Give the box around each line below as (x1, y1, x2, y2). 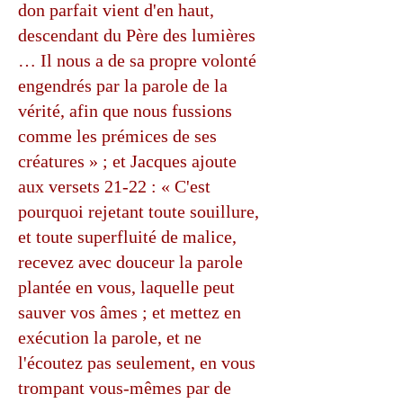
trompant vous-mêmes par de (18, 378, 231, 398)
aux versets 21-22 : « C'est (18, 176, 210, 196)
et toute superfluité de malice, (18, 227, 237, 246)
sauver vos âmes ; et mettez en (18, 302, 241, 322)
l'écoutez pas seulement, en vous (18, 353, 255, 372)
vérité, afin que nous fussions (18, 101, 232, 121)
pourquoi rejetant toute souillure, (18, 201, 259, 221)
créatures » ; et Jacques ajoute (18, 151, 237, 171)
